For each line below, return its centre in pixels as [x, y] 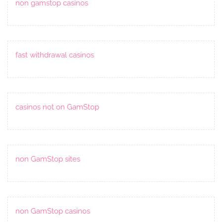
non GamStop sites [48, 159]
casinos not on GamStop [57, 107]
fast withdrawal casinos [55, 55]
